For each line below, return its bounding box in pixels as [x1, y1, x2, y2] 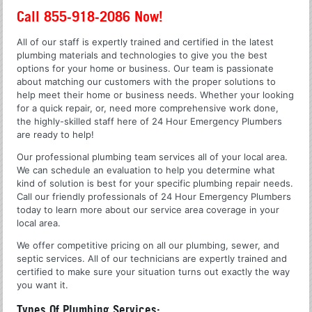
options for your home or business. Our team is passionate [17, 62, 274, 74]
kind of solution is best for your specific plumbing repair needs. [17, 177, 294, 189]
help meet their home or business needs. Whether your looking [17, 88, 295, 100]
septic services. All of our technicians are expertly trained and [17, 252, 288, 264]
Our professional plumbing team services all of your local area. [17, 150, 288, 162]
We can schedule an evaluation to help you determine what [17, 164, 276, 175]
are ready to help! [17, 128, 95, 140]
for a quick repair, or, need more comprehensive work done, [17, 102, 279, 114]
